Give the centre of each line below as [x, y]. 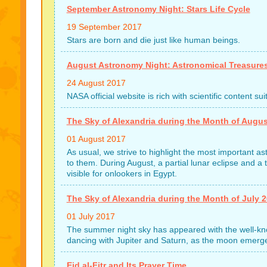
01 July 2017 [91, 216]
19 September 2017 [104, 27]
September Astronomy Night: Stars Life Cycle [158, 9]
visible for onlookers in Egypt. [122, 173]
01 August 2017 [96, 139]
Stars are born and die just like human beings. [153, 40]
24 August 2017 [96, 83]
